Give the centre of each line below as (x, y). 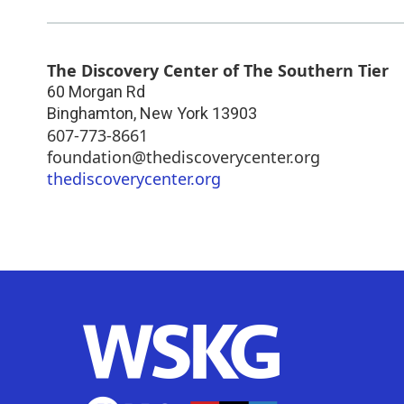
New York (174, 113)
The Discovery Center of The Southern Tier (218, 70)
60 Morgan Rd (96, 91)
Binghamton (90, 113)
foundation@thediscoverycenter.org (184, 156)
